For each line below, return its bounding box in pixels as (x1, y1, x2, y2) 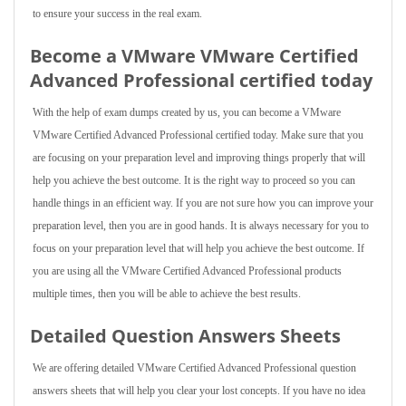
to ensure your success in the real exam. (33, 7, 202, 20)
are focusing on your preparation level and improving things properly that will (33, 151, 365, 164)
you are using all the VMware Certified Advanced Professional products (33, 265, 342, 277)
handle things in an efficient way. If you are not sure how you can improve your (33, 197, 373, 209)
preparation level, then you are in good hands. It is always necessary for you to (33, 219, 369, 232)
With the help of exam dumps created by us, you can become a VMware (33, 106, 341, 119)
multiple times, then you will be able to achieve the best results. (33, 287, 301, 300)
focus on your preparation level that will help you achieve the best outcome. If (33, 242, 364, 255)
